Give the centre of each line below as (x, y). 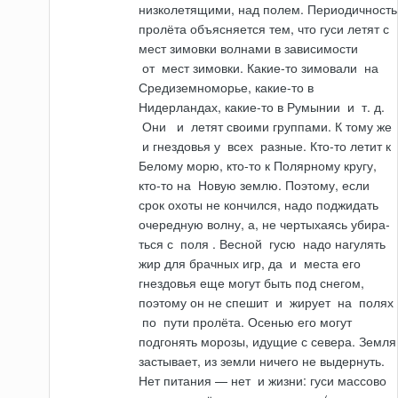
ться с (158, 244)
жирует (310, 302)
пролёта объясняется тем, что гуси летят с (264, 29)
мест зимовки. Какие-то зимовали (260, 68)
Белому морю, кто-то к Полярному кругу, (258, 166)
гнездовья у (189, 146)
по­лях (375, 302)
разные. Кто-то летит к (324, 146)
